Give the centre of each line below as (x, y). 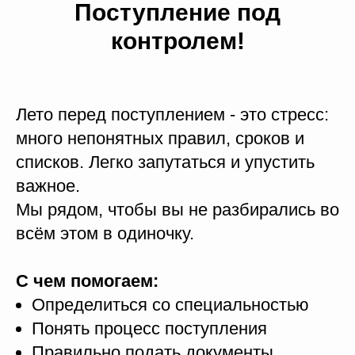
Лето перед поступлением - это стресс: (172, 115)
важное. (48, 186)
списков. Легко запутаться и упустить (165, 162)
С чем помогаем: (87, 281)
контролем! (177, 41)
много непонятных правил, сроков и (160, 139)
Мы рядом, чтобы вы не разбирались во (177, 210)
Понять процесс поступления (149, 329)
